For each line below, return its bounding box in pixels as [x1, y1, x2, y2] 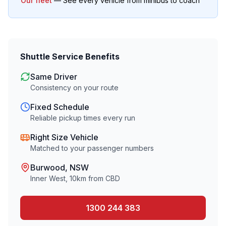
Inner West [30, 174, 66, 183]
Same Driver [30, 72, 77, 82]
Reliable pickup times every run [30, 114, 135, 122]
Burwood [30, 162, 65, 173]
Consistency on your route [30, 83, 119, 92]
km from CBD [77, 174, 120, 183]
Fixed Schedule [30, 102, 89, 112]
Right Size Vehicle [30, 132, 98, 142]
